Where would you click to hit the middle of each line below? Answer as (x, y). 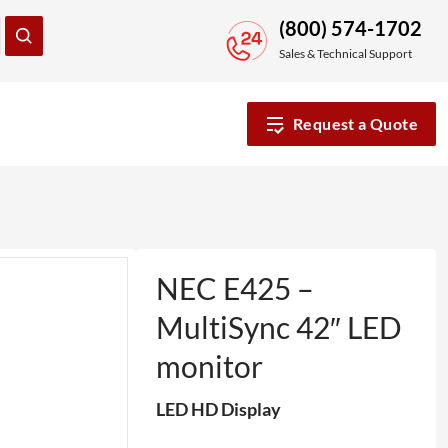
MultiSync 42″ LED (279, 327)
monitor (209, 366)
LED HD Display (218, 409)
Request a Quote (355, 123)
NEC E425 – (235, 288)
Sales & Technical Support (345, 53)
